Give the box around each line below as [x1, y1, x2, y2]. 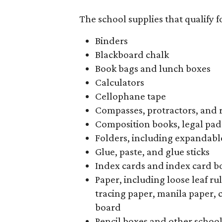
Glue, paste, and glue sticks [95, 145, 210, 158]
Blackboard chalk [95, 48, 169, 60]
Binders [95, 34, 128, 47]
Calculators [95, 76, 144, 88]
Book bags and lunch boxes [95, 62, 211, 74]
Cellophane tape [95, 90, 166, 102]
